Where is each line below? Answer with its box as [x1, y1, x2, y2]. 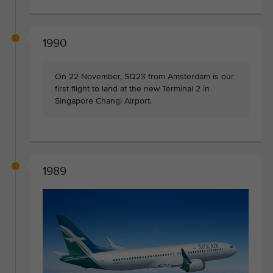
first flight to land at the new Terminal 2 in [55, 83, 210, 94]
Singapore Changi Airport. [55, 95, 152, 106]
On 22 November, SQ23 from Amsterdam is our [55, 71, 234, 82]
